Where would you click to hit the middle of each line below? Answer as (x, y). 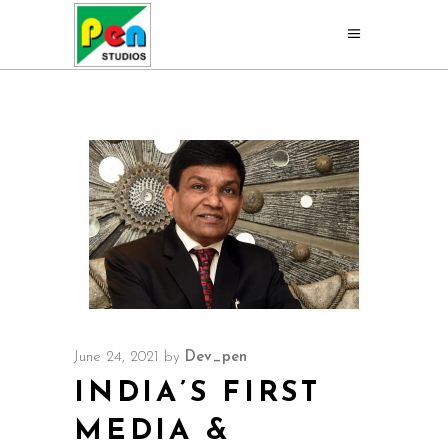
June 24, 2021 (116, 357)
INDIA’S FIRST (198, 393)
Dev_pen (216, 357)
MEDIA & (152, 431)
